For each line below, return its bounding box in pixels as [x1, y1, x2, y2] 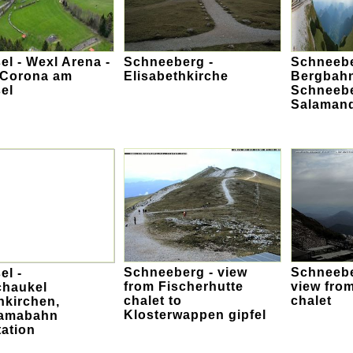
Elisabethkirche [124, 69, 229, 84]
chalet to [124, 294, 182, 308]
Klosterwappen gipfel [124, 308, 266, 322]
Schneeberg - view [124, 266, 247, 280]
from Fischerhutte [124, 280, 243, 294]
